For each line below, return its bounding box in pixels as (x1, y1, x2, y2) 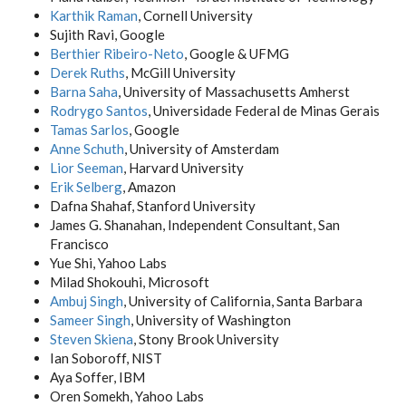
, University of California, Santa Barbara (123, 293, 362, 309)
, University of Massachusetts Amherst (118, 83, 350, 100)
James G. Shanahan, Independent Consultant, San (50, 217, 340, 233)
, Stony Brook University (133, 331, 279, 347)
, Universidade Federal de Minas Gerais (148, 102, 380, 119)
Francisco (50, 236, 109, 252)
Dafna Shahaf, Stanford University (50, 198, 256, 214)
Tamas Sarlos (50, 121, 129, 138)
